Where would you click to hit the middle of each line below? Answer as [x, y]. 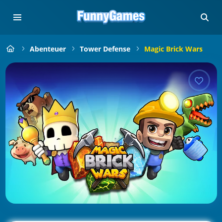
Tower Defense [105, 49]
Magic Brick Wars [173, 49]
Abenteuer [48, 49]
